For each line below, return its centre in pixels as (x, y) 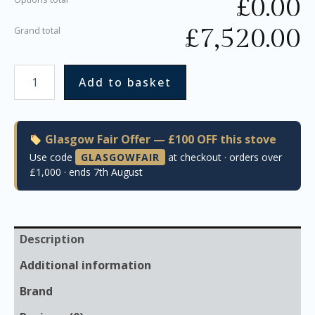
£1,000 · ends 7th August (86, 172)
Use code (52, 157)
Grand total (37, 30)
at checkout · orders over (224, 157)
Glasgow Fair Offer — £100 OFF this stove (160, 140)
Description (52, 239)
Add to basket (125, 83)
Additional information (85, 265)
